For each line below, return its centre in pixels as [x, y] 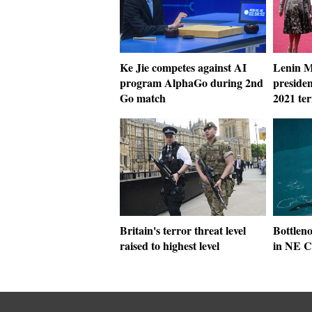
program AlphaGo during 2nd [192, 83]
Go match [143, 98]
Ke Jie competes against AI [183, 67]
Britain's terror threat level [183, 230]
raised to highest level [170, 245]
